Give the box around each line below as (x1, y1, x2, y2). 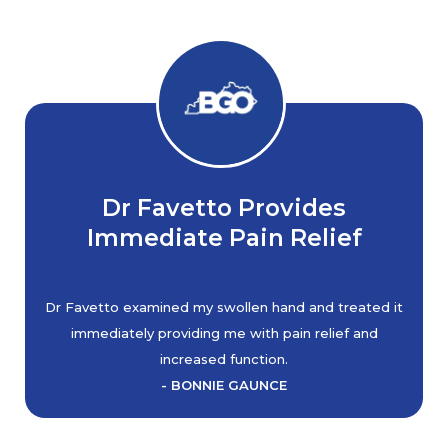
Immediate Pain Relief (86, 223, 362, 252)
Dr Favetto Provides (102, 193, 346, 222)
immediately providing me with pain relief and (70, 325, 378, 341)
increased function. (160, 351, 288, 367)
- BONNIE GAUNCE (161, 377, 287, 393)
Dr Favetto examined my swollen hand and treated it (45, 299, 403, 315)
